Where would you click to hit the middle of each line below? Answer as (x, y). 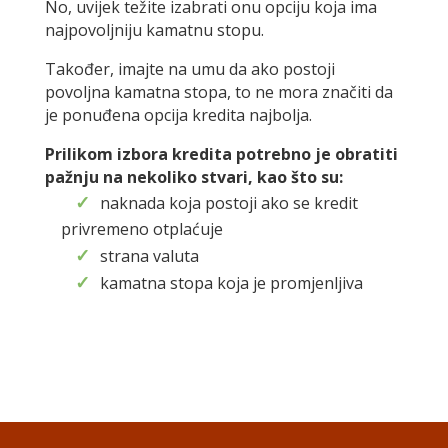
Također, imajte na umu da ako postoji (189, 69)
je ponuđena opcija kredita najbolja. (178, 115)
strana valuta (149, 256)
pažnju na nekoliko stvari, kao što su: (193, 177)
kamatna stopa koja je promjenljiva (231, 283)
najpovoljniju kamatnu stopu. (154, 30)
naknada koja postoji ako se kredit (228, 203)
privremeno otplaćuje (141, 229)
